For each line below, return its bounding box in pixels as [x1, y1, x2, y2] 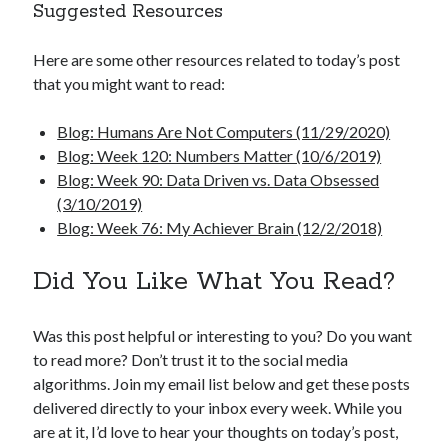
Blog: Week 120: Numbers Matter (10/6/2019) [57, 146, 382, 166]
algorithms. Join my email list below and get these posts [33, 374, 411, 394]
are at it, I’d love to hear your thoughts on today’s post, [33, 422, 399, 442]
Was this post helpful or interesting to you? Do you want [33, 326, 413, 346]
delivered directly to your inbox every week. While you [33, 398, 403, 418]
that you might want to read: [33, 74, 226, 94]
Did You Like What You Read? [33, 266, 396, 299]
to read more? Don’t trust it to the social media [33, 350, 349, 370]
